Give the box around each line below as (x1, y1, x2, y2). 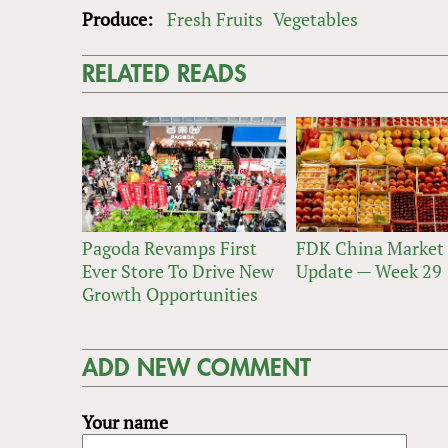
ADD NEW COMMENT (82, 355, 311, 380)
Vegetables (273, 7, 358, 32)
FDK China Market (295, 235, 444, 260)
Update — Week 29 (295, 258, 442, 283)
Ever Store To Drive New (82, 258, 274, 283)
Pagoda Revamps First (82, 235, 257, 260)
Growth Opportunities (82, 281, 258, 306)
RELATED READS (82, 62, 247, 87)
